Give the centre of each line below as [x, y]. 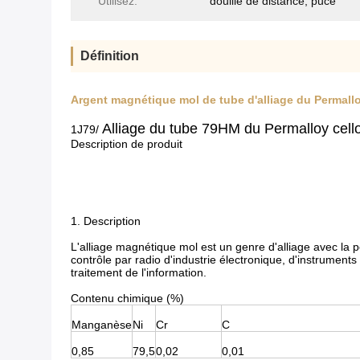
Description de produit [127, 144]
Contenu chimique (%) [127, 298]
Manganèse [102, 325]
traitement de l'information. [139, 272]
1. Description [106, 221]
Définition [110, 56]
